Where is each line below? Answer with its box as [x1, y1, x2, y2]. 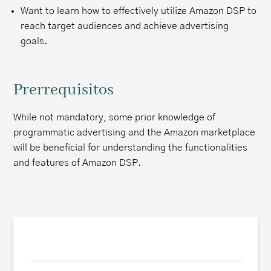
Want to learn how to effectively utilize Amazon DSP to [21, 6, 257, 16]
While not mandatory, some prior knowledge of [13, 113, 216, 122]
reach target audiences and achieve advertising [21, 21, 229, 31]
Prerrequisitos [13, 80, 114, 100]
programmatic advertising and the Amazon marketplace [13, 128, 256, 137]
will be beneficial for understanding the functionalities [13, 143, 248, 152]
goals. [21, 36, 48, 46]
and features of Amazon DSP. [13, 158, 142, 168]
